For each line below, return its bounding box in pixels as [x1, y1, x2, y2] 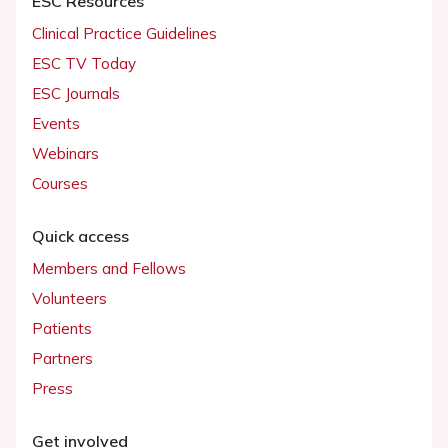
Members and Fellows [32, 258, 186, 278]
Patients [32, 318, 92, 338]
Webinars [32, 143, 99, 163]
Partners [32, 348, 93, 368]
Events [32, 113, 80, 133]
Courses [32, 173, 88, 193]
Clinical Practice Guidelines [32, 23, 217, 43]
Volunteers [32, 288, 107, 308]
